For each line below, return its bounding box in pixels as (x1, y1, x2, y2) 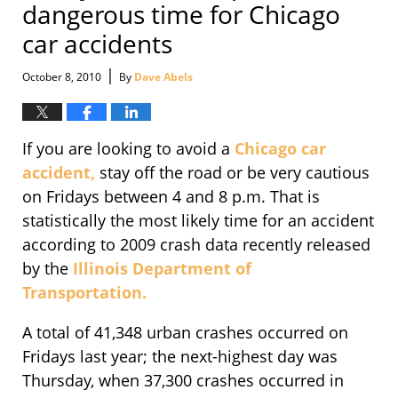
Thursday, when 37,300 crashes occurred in (22, 370, 344, 392)
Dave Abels (134, 69, 193, 85)
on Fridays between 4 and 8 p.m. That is (22, 186, 320, 208)
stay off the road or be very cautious (95, 162, 370, 184)
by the (22, 258, 73, 280)
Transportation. (22, 282, 147, 304)
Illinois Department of (73, 258, 251, 280)
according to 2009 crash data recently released (22, 234, 370, 256)
